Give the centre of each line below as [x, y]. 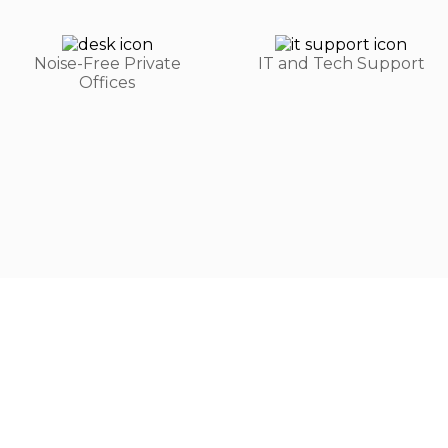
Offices [107, 82]
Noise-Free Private [107, 63]
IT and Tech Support [341, 63]
